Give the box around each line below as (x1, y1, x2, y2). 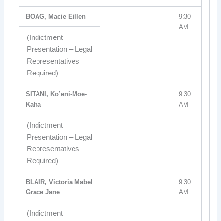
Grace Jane (26, 188, 60, 196)
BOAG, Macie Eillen (26, 13, 86, 20)
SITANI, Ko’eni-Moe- (26, 90, 87, 98)
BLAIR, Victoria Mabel (26, 178, 93, 185)
